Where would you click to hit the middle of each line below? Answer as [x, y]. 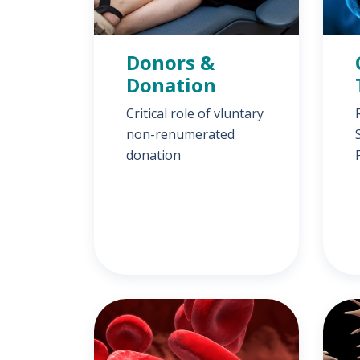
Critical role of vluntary [195, 113]
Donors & [170, 62]
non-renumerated [180, 134]
